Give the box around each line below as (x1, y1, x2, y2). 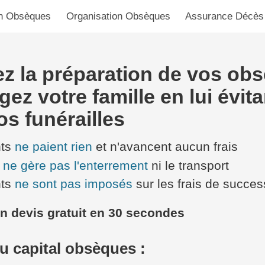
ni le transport (148, 158, 229, 173)
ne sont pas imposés (15, 177, 132, 192)
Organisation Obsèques (66, 11, 170, 22)
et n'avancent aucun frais (92, 140, 238, 154)
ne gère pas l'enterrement (3, 158, 148, 173)
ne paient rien (15, 140, 92, 154)
